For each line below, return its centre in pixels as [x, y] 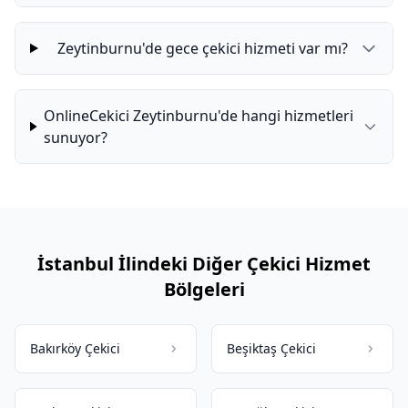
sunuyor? [76, 138]
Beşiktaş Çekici [271, 348]
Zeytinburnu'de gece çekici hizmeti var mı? [202, 48]
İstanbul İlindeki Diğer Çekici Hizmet [204, 264]
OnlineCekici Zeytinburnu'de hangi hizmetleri [199, 116]
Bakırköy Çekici [75, 348]
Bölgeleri [204, 289]
